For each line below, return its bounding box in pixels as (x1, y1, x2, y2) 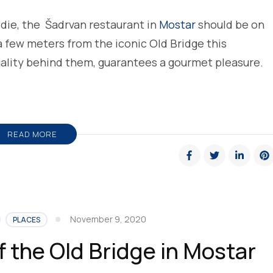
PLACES (13, 214, 41, 225)
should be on (196, 16, 264, 32)
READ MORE (7, 128, 57, 140)
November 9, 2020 (70, 213, 147, 225)
